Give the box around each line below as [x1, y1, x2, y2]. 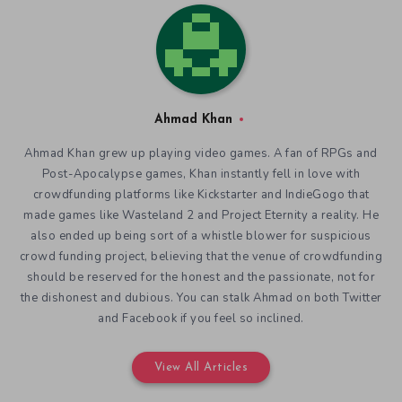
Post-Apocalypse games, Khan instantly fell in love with [41, 166, 361, 183]
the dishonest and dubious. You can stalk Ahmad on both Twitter [20, 290, 382, 307]
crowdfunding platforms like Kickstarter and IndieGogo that [32, 187, 370, 204]
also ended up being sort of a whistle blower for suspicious [31, 228, 371, 245]
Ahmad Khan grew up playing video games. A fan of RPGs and [24, 145, 378, 162]
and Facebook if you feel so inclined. [98, 310, 304, 328]
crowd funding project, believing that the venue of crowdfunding [19, 249, 383, 266]
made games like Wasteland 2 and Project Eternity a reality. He [23, 207, 379, 224]
